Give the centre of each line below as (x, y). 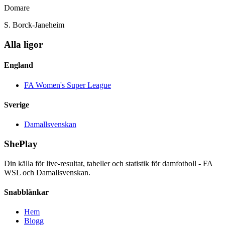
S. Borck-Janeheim (34, 25)
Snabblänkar (26, 192)
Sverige (17, 104)
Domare (17, 8)
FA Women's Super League (68, 85)
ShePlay (21, 144)
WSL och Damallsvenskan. (47, 172)
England (19, 65)
